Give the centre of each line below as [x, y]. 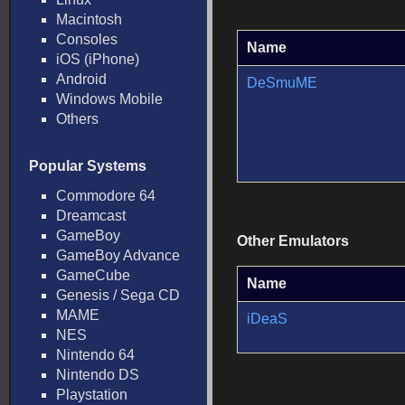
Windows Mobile [109, 99]
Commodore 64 [106, 196]
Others [77, 119]
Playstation [92, 395]
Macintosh [89, 19]
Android [81, 79]
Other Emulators [293, 241]
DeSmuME [282, 83]
